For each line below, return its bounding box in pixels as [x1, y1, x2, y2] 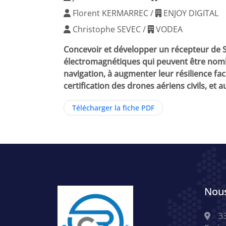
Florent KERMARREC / [71, 8, 155, 19]
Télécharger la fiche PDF [72, 103, 154, 112]
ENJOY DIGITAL [161, 8, 218, 19]
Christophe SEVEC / [71, 24, 148, 35]
